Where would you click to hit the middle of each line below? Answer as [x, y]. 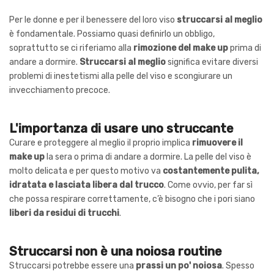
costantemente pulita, [211, 171]
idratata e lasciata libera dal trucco [87, 185]
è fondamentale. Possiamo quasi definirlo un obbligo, [112, 34]
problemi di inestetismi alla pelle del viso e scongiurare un [121, 76]
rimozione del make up [181, 48]
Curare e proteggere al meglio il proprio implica [100, 143]
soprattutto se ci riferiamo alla [71, 48]
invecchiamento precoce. [60, 90]
